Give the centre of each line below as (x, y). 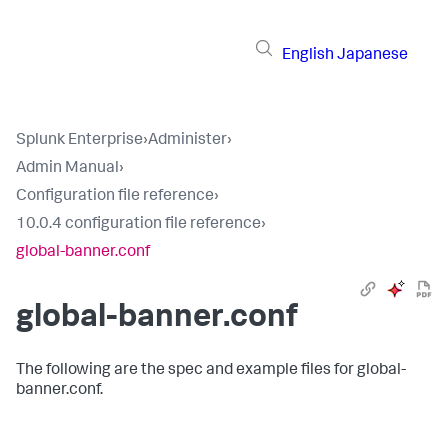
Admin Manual (67, 169)
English (308, 55)
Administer (187, 141)
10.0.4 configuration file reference (138, 225)
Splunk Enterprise (79, 141)
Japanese (372, 55)
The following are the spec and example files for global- (211, 371)
